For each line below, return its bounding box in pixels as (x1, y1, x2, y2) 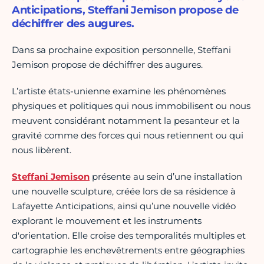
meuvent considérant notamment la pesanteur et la (12, 115, 240, 127)
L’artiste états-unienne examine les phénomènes (12, 85, 226, 97)
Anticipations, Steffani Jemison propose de (12, 4, 239, 17)
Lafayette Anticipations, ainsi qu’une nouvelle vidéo (12, 200, 236, 212)
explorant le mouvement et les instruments (12, 215, 202, 227)
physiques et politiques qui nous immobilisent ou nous (12, 100, 250, 112)
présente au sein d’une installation (90, 171, 242, 183)
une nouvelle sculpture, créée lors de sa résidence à (12, 186, 236, 197)
